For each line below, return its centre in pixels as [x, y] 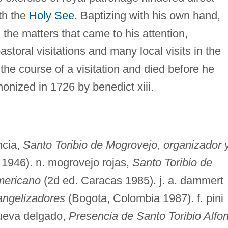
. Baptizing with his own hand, [147, 15]
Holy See [51, 15]
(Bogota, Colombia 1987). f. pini [144, 198]
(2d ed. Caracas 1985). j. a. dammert [132, 180]
